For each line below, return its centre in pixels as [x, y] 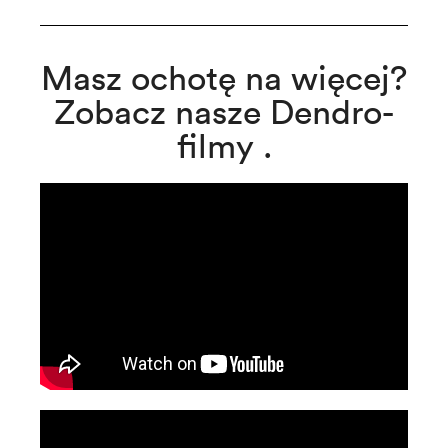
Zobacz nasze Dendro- [224, 111]
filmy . [224, 145]
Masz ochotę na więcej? [224, 77]
